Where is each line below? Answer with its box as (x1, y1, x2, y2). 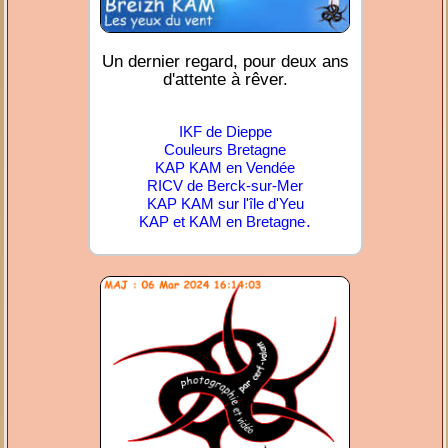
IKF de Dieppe (178, 123, 272, 141)
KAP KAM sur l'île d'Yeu (146, 195, 304, 213)
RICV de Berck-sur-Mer (147, 177, 304, 195)
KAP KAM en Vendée (155, 159, 296, 177)
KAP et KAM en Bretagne (139, 213, 306, 231)
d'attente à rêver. (162, 70, 288, 90)
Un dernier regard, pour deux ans (101, 52, 349, 72)
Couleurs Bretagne (164, 141, 287, 159)
